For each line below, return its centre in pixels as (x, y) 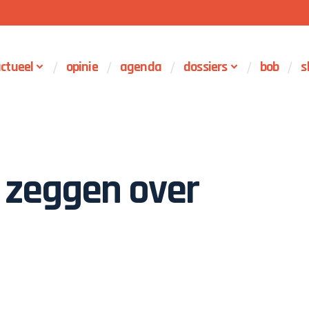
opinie (82, 67)
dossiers (205, 67)
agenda (140, 67)
